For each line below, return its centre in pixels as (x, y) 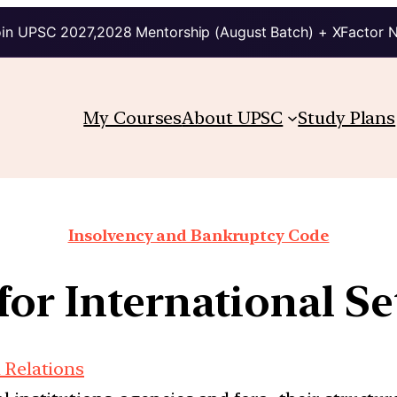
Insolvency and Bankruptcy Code (198, 235)
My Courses (133, 117)
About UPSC (233, 117)
